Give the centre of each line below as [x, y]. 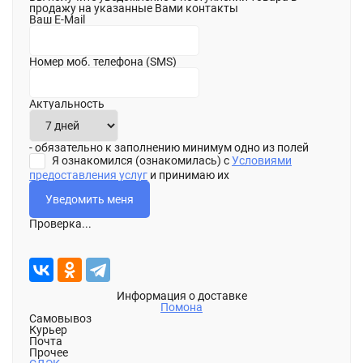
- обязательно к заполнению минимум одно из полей [169, 147]
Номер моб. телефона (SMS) [103, 62]
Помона [181, 307]
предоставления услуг [88, 175]
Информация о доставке [181, 296]
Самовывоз [60, 318]
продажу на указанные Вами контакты [134, 8]
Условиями [262, 160]
